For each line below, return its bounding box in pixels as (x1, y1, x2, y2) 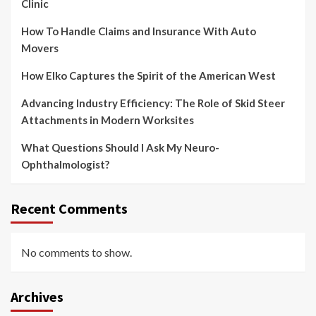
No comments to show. (21, 245, 132, 260)
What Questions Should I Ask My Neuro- (21, 141, 219, 154)
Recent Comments (11, 200, 128, 218)
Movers (21, 42, 59, 55)
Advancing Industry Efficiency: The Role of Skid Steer (21, 97, 285, 110)
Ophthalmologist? (21, 158, 109, 171)
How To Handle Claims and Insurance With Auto (21, 25, 256, 38)
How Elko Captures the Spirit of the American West (21, 69, 276, 83)
